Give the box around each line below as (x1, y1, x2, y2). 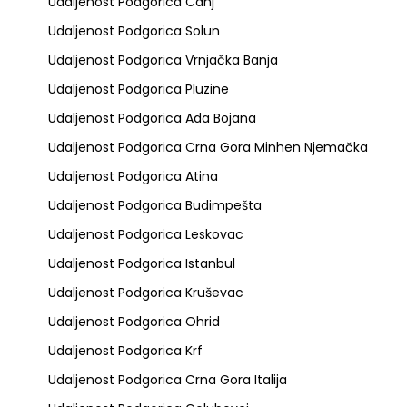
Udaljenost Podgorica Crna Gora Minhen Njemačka (47, 138, 368, 156)
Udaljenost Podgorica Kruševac (47, 283, 243, 302)
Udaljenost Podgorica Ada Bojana (47, 109, 256, 127)
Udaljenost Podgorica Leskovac (47, 225, 243, 243)
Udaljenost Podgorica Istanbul (47, 254, 235, 273)
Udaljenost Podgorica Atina (47, 167, 218, 185)
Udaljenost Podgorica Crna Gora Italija (47, 371, 287, 389)
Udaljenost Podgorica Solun (47, 22, 220, 40)
